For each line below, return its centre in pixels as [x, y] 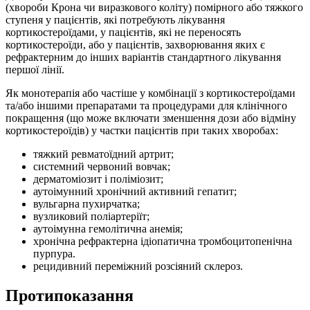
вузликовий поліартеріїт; [91, 216]
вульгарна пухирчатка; [86, 203]
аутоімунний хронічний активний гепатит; [135, 191]
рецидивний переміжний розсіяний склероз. [138, 266]
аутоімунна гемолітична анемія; [108, 228]
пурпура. [54, 253]
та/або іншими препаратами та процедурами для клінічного [146, 105]
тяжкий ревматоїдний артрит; [103, 154]
